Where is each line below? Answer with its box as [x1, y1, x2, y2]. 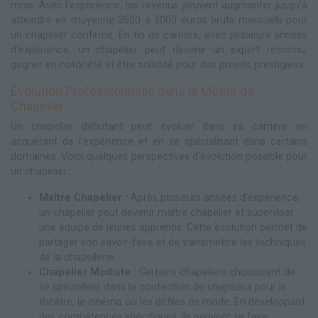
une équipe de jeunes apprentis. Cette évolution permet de [39, 221, 307, 234]
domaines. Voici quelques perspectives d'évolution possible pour [11, 150, 307, 163]
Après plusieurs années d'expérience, [128, 191, 300, 204]
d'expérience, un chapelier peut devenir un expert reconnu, [11, 43, 307, 56]
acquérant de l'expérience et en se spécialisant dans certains [11, 135, 307, 148]
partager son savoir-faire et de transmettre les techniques [39, 236, 306, 248]
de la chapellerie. [39, 251, 116, 263]
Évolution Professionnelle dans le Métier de [11, 83, 254, 99]
